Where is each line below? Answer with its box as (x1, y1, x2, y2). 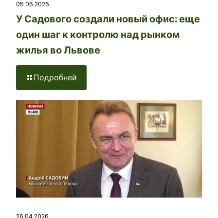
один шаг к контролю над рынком (16, 28, 180, 42)
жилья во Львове (16, 43, 100, 57)
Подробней (34, 72, 77, 84)
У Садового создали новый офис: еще (16, 12, 200, 26)
